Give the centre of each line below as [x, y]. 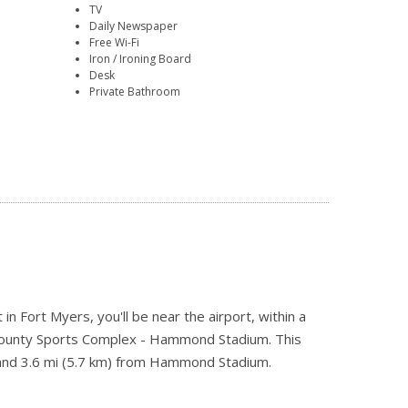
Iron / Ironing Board [141, 59]
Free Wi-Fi [115, 43]
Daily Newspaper [134, 26]
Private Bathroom [135, 92]
